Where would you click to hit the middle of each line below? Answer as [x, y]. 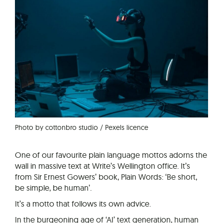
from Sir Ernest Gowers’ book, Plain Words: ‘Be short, [106, 176]
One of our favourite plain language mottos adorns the [111, 155]
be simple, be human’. [53, 187]
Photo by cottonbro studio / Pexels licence [82, 127]
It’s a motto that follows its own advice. [83, 203]
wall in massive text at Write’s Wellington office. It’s [103, 166]
